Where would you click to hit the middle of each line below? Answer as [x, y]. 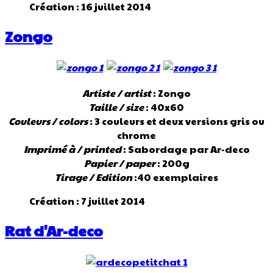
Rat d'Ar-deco [54, 231]
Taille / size [116, 107]
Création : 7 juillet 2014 [87, 201]
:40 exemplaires [175, 177]
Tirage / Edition [94, 177]
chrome [136, 135]
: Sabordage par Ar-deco [185, 149]
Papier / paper [119, 163]
